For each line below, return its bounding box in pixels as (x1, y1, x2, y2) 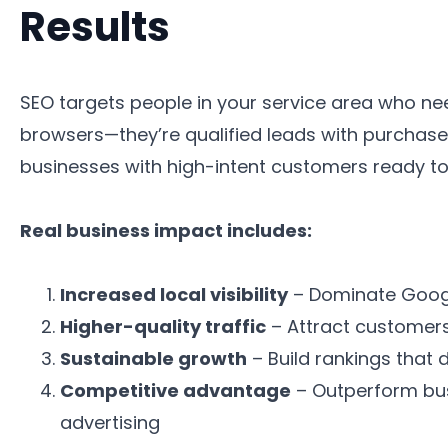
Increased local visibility (60, 281, 288, 307)
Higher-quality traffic (60, 313, 266, 339)
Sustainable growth (60, 345, 247, 371)
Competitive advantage (60, 377, 291, 403)
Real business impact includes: (20, 217, 312, 243)
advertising (60, 409, 160, 435)
